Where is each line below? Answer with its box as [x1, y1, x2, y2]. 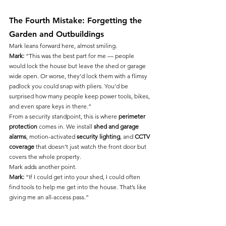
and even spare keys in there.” [9, 102, 91, 110]
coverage [9, 143, 34, 151]
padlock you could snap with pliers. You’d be [9, 82, 130, 90]
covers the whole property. [9, 153, 81, 161]
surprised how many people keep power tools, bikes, [9, 92, 151, 100]
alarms [9, 133, 26, 141]
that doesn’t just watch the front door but [34, 143, 148, 151]
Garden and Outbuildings [9, 29, 104, 39]
